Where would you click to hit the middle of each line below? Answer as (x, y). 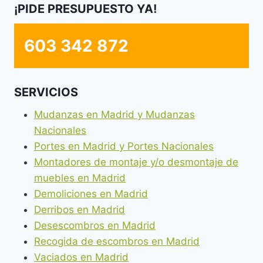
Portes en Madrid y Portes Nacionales (124, 146)
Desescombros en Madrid (95, 225)
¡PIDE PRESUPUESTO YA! (85, 9)
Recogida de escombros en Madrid (117, 241)
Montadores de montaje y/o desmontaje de (136, 162)
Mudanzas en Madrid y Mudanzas (114, 114)
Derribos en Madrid (80, 209)
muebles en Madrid (80, 178)
